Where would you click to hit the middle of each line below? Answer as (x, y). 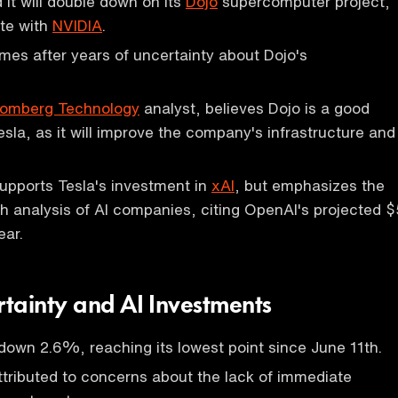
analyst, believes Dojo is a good (255, 108)
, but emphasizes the (310, 185)
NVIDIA (77, 25)
